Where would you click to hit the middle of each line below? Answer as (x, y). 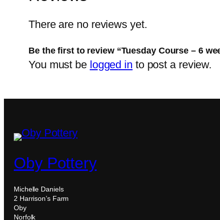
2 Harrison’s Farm (41, 199)
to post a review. (172, 65)
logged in (111, 65)
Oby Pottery (55, 163)
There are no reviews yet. (88, 25)
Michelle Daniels (39, 189)
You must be (59, 65)
